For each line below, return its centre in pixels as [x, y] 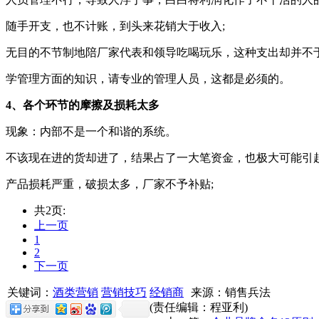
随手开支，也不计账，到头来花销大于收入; [115, 26]
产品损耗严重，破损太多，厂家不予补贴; [110, 184]
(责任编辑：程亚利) [199, 307]
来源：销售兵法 [232, 292]
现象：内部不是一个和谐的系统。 [91, 131]
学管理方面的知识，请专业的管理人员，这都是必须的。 [148, 78]
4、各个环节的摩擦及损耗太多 [83, 105]
